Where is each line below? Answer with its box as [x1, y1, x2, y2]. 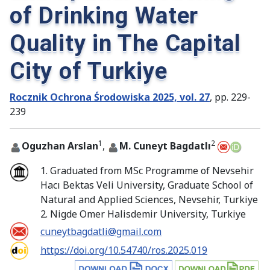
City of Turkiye [10, 57, 168, 85]
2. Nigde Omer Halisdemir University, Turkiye [40, 207, 246, 221]
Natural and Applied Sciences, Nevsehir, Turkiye [40, 193, 258, 207]
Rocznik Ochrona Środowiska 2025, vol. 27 [10, 90, 210, 104]
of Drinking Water [10, 2, 199, 30]
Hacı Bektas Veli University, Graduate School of [40, 178, 253, 192]
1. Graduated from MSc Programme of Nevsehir [40, 164, 254, 178]
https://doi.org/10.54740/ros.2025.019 [40, 243, 207, 257]
